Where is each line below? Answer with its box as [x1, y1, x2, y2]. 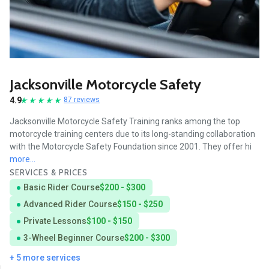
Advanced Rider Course [23, 199, 117, 209]
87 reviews [64, 95, 100, 104]
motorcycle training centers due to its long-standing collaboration [10, 128, 255, 139]
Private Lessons [23, 216, 86, 226]
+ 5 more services [10, 252, 80, 262]
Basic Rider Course [23, 182, 100, 192]
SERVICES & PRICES [10, 167, 88, 177]
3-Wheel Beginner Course [23, 232, 124, 243]
